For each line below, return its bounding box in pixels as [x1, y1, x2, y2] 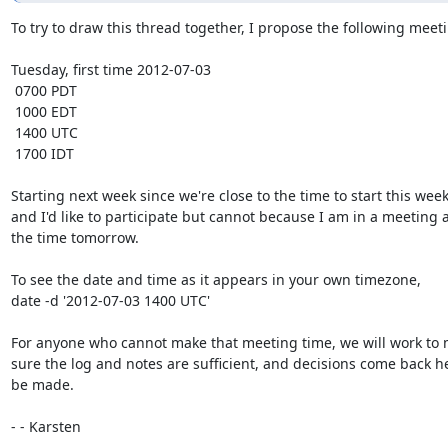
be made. [10, 374, 74, 394]
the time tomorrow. [10, 227, 139, 247]
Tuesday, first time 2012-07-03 [10, 59, 211, 79]
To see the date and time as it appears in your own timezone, [10, 269, 421, 289]
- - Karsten [10, 416, 81, 436]
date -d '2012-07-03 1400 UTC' [10, 290, 210, 310]
